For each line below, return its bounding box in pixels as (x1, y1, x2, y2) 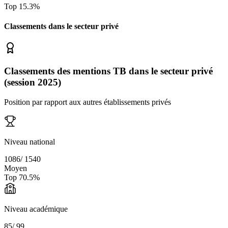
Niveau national (4, 137, 55, 146)
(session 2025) (4, 77, 61, 88)
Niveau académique (4, 204, 68, 213)
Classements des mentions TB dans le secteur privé (4, 66, 213, 77)
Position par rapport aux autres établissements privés (4, 97, 171, 106)
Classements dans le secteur (4, 22, 99, 31)
